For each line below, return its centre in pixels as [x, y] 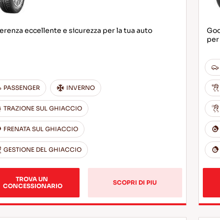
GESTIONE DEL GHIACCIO [42, 150]
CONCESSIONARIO [32, 186]
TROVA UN [32, 179]
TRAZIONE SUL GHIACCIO [42, 108]
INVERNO [80, 88]
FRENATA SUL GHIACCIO [41, 129]
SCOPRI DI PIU [135, 182]
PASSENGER [21, 88]
